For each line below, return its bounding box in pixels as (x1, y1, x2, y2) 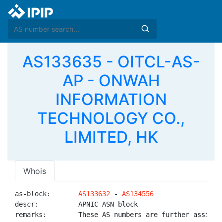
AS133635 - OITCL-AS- (22, 52, 200, 71)
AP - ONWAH (62, 71, 160, 90)
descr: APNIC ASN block (15, 200, 138, 208)
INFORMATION (55, 90, 167, 109)
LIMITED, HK (64, 127, 158, 147)
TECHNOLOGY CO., (37, 109, 185, 128)
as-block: (15, 190, 78, 198)
